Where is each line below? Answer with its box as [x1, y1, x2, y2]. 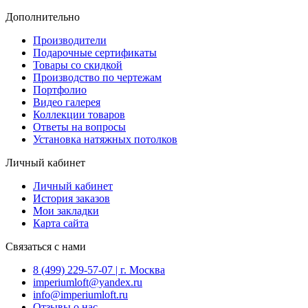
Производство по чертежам [33, 71, 162, 83]
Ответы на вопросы [33, 120, 126, 133]
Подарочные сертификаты [33, 46, 157, 58]
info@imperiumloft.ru [33, 288, 128, 300]
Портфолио [33, 83, 87, 96]
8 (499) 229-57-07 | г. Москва [33, 263, 165, 276]
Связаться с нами [5, 240, 86, 252]
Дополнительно [5, 10, 80, 23]
